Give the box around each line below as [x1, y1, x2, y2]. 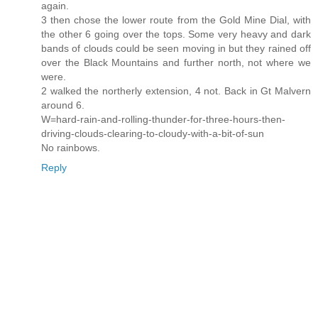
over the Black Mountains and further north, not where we [41, 56, 311, 68]
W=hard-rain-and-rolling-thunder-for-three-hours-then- [41, 113, 285, 125]
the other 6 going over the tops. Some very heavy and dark [41, 28, 311, 40]
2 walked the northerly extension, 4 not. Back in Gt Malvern [41, 84, 311, 97]
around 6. [41, 99, 84, 111]
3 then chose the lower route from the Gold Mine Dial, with [41, 13, 311, 26]
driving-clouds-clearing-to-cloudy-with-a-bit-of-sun [41, 127, 264, 139]
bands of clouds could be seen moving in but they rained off [41, 42, 311, 54]
